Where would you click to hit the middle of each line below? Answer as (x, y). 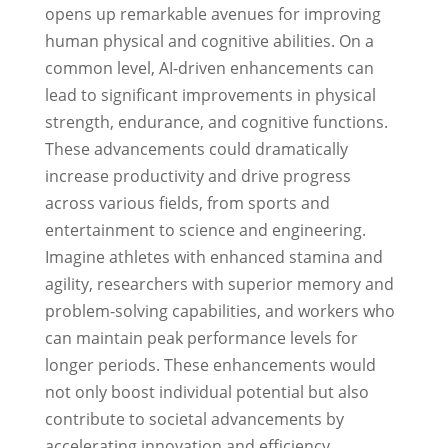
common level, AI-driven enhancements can (209, 68)
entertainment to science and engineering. (205, 230)
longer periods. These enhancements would (210, 365)
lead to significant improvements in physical (210, 95)
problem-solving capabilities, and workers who (219, 311)
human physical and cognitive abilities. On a (209, 41)
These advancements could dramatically (196, 149)
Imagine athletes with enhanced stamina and (213, 257)
